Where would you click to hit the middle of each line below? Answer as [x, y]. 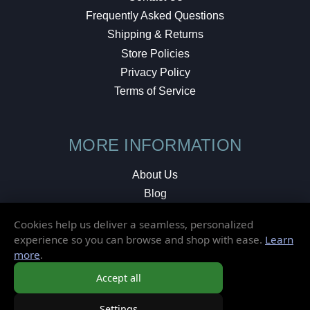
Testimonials [155, 212]
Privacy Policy [155, 72]
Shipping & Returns [155, 35]
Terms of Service [155, 91]
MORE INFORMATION [155, 145]
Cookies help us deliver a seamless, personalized [134, 224]
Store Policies [155, 53]
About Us [155, 174]
